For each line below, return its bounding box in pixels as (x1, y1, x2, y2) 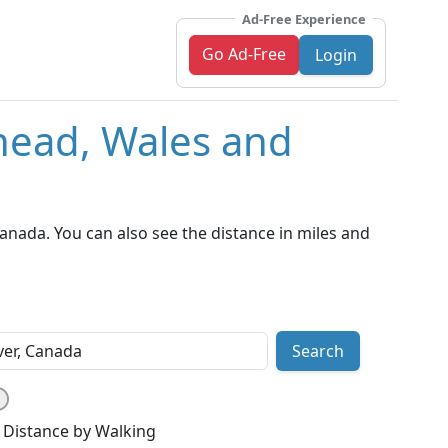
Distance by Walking (3, 420, 156, 443)
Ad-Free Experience (242, 9, 366, 28)
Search (291, 340, 344, 363)
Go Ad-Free (202, 42, 286, 65)
